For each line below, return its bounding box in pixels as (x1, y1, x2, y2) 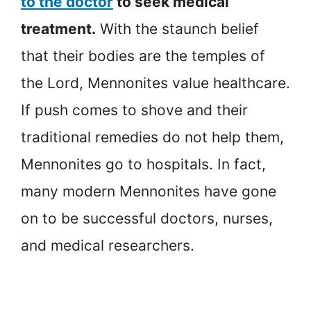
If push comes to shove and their (21, 101, 248, 119)
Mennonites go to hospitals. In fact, (21, 155, 266, 174)
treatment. (21, 20, 96, 38)
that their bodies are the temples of (21, 47, 265, 65)
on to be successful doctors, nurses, (21, 210, 273, 228)
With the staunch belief (96, 20, 259, 38)
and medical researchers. (21, 237, 194, 255)
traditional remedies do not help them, (21, 128, 284, 146)
